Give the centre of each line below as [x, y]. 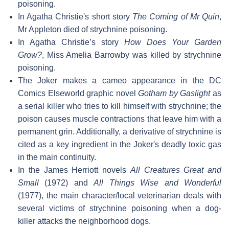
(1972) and [66, 182]
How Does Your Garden [173, 42]
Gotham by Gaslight [174, 93]
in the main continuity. [57, 157]
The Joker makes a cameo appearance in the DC [120, 80]
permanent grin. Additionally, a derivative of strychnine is [120, 131]
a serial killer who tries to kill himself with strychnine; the [120, 106]
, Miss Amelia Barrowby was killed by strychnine [132, 55]
